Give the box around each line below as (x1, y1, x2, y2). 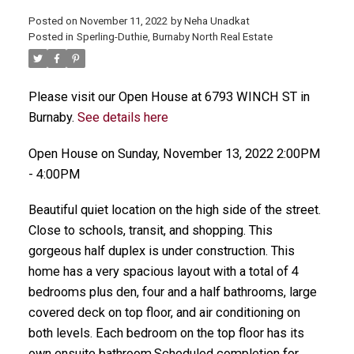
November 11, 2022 (79, 14, 168, 27)
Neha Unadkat (183, 14, 250, 27)
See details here (77, 109, 168, 125)
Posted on (28, 14, 80, 27)
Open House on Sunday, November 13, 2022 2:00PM (28, 145, 321, 161)
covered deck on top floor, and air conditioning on (28, 305, 300, 321)
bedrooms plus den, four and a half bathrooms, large (28, 284, 317, 300)
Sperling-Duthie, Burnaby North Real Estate (76, 30, 273, 43)
